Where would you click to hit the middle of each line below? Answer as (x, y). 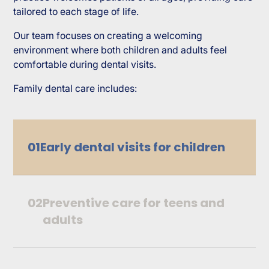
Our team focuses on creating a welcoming (108, 35)
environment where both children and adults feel (120, 50)
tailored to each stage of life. (76, 11)
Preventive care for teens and (134, 203)
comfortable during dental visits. (85, 64)
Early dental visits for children (133, 147)
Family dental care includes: (75, 88)
